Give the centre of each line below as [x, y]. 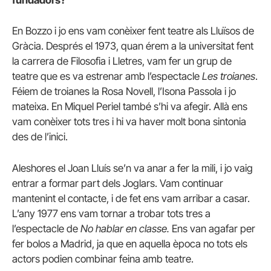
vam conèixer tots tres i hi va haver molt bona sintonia [129, 122]
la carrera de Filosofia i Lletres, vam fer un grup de [122, 61]
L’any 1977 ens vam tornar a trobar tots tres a [111, 213]
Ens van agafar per [212, 228]
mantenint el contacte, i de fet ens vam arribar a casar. [131, 198]
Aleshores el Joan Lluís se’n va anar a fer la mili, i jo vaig [132, 168]
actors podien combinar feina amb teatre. [103, 259]
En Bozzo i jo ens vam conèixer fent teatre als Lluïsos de [133, 31]
